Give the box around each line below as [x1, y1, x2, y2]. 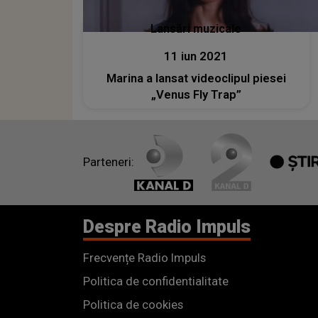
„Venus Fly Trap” [150, 87, 241, 102]
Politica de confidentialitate [83, 274, 229, 288]
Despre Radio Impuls [83, 216, 251, 237]
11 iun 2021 [164, 49, 229, 63]
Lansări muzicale [150, 21, 242, 35]
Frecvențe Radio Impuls [83, 251, 206, 265]
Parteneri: [83, 155, 134, 170]
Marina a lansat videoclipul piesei [106, 71, 286, 85]
